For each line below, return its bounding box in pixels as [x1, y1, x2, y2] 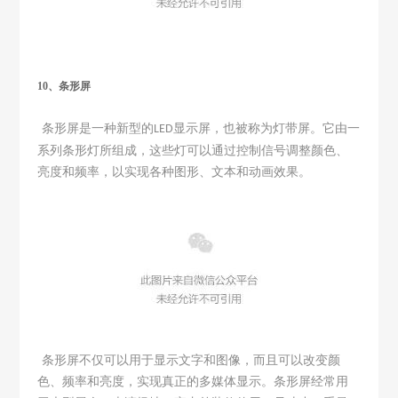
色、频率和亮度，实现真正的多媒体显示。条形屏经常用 [37, 374, 349, 388]
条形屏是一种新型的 [42, 121, 155, 135]
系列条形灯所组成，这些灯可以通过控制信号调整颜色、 [37, 143, 349, 157]
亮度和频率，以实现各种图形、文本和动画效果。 [37, 164, 312, 179]
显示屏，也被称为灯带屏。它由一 [173, 121, 361, 135]
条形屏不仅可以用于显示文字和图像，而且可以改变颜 [42, 353, 341, 367]
